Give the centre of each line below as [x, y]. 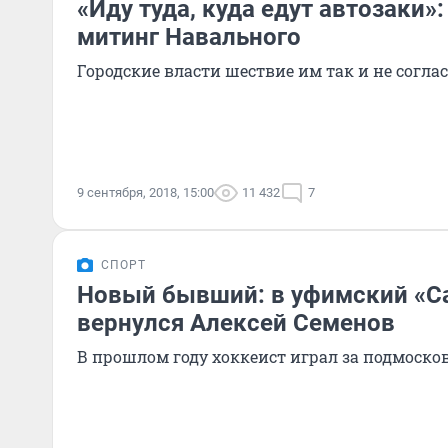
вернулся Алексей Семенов [236, 323]
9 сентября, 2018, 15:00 [145, 192]
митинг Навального [189, 37]
